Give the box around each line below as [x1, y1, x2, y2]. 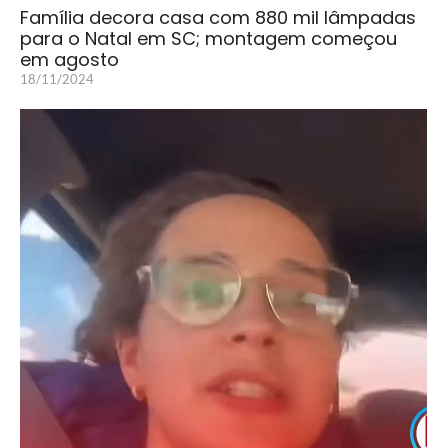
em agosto [20, 47, 119, 73]
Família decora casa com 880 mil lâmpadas [20, 5, 416, 31]
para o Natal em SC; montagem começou [20, 26, 397, 52]
